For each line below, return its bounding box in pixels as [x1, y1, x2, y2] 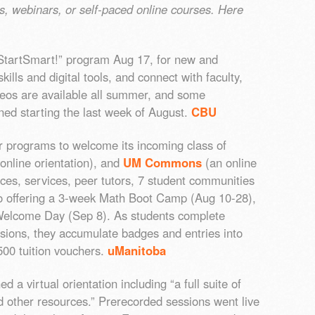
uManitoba [108, 242, 166, 259]
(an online [202, 154, 257, 172]
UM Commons [123, 154, 202, 172]
